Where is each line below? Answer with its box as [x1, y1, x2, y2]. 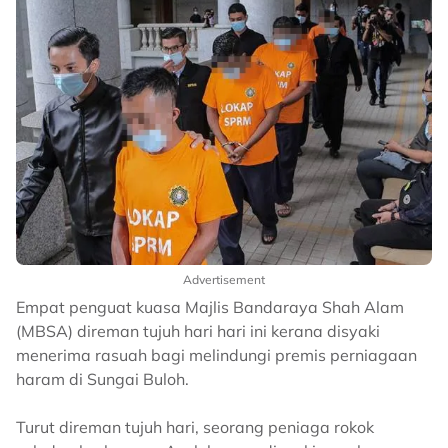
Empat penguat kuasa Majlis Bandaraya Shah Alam [16, 297, 404, 318]
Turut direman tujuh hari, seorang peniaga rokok [16, 417, 374, 438]
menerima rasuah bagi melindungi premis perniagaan [16, 345, 417, 366]
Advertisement [183, 272, 265, 288]
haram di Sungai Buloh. [16, 369, 189, 390]
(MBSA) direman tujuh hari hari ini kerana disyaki [16, 321, 380, 342]
